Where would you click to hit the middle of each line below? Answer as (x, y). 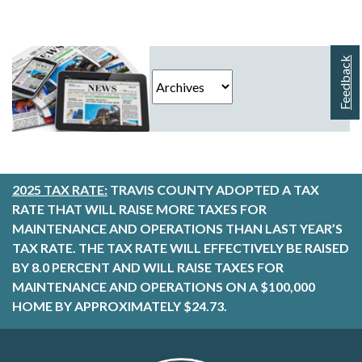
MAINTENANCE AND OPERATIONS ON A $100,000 (164, 287)
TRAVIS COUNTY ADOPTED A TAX (213, 190)
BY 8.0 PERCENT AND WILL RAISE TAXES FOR (148, 267)
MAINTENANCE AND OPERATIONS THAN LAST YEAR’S (177, 229)
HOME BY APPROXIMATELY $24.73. (120, 306)
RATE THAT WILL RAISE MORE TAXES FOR (139, 209)
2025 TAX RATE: (60, 190)
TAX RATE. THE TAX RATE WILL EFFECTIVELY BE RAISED (181, 248)
